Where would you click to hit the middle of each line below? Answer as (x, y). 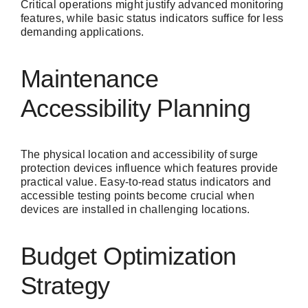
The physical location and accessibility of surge (140, 155)
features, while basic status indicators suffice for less (152, 19)
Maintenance (90, 79)
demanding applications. (82, 32)
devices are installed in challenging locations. (135, 210)
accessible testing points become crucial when (137, 196)
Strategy (65, 286)
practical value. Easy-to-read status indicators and (146, 182)
